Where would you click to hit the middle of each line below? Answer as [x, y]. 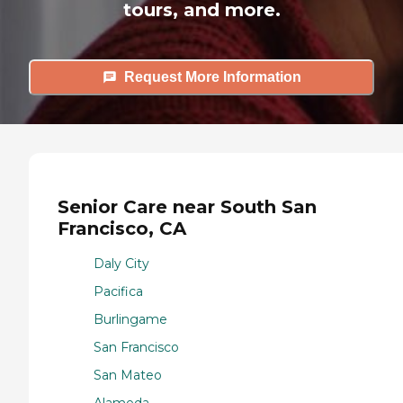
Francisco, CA [122, 229]
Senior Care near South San [187, 207]
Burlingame [130, 319]
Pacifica [118, 291]
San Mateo [128, 375]
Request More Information [212, 77]
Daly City [121, 263]
